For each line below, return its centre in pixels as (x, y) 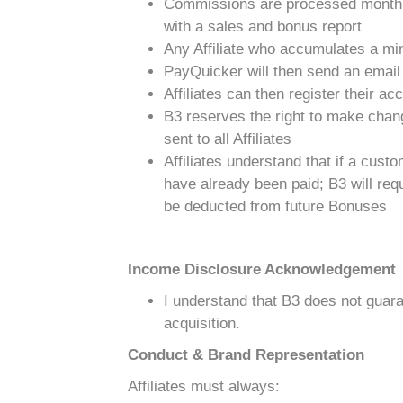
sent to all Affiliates (228, 139)
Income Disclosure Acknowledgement (262, 269)
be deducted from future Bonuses (275, 206)
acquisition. (202, 323)
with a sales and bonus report (263, 27)
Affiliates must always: (204, 386)
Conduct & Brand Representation (246, 355)
